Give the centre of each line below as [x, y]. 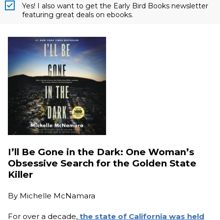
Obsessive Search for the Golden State [102, 163]
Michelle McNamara [57, 196]
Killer [20, 174]
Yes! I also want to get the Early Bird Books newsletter [115, 6]
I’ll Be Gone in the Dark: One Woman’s [101, 152]
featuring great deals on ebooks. [78, 14]
